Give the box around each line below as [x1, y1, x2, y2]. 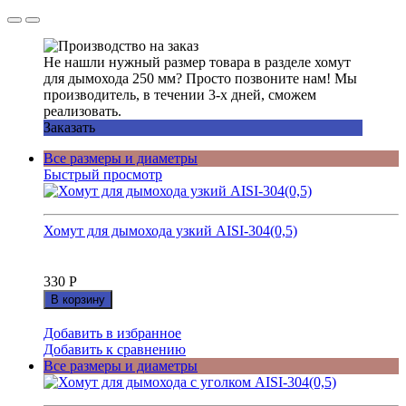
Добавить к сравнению [43, 341, 186, 357]
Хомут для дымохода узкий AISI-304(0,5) [43, 222, 297, 238]
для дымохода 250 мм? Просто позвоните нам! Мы [43, 70, 357, 86]
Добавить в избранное [43, 324, 181, 341]
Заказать [43, 119, 95, 135]
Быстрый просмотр [43, 166, 162, 182]
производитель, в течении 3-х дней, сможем [43, 86, 316, 102]
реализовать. [43, 102, 121, 119]
